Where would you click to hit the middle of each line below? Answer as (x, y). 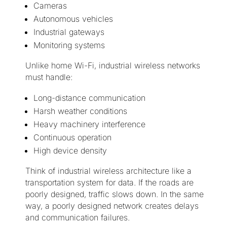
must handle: (49, 77)
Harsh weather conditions (80, 111)
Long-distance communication (89, 98)
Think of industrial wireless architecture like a (108, 171)
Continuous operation (72, 138)
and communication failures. (77, 218)
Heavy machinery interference (89, 124)
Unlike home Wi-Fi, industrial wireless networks (112, 66)
